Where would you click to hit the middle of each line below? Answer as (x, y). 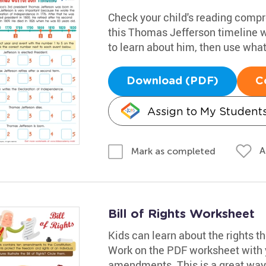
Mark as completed (173, 151)
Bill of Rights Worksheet (181, 214)
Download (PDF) (172, 81)
